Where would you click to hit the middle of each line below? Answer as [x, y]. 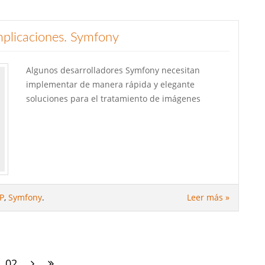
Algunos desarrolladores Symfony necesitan [113, 70]
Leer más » [208, 197]
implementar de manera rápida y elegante [110, 84]
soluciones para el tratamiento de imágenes [113, 98]
